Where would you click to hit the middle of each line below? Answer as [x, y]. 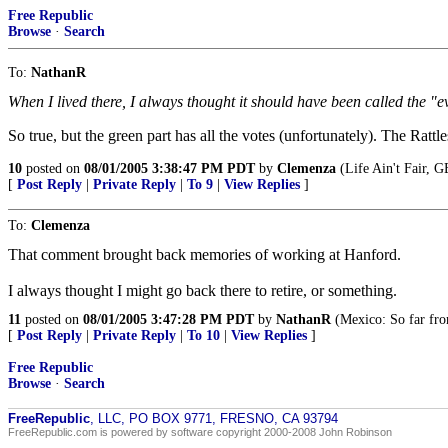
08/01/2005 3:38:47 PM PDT [169, 168]
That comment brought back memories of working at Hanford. [204, 254]
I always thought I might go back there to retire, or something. [202, 290]
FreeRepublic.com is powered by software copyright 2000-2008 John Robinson [200, 432]
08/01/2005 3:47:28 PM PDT [168, 319]
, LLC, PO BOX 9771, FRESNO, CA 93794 [214, 418]
